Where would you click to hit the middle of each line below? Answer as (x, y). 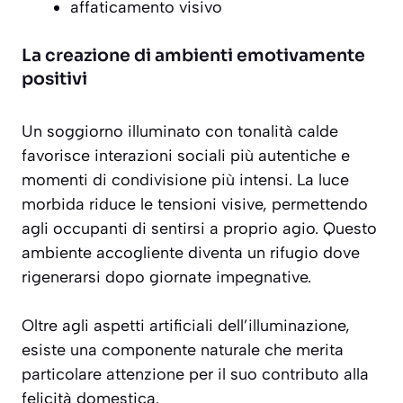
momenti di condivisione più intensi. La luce (185, 180)
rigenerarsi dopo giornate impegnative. (166, 278)
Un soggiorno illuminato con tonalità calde (180, 132)
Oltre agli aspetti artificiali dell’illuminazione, (186, 326)
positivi (54, 80)
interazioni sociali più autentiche (215, 156)
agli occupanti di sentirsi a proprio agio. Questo (199, 229)
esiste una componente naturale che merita (183, 350)
